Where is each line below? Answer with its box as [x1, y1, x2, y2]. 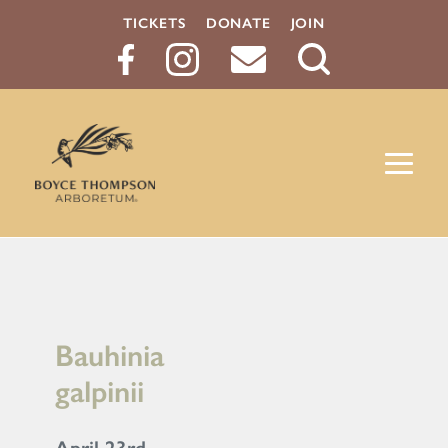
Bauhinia [55, 338, 164, 375]
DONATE [205, 14, 271, 32]
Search [313, 87, 385, 116]
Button [313, 130, 387, 159]
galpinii [55, 374, 144, 411]
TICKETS [123, 14, 186, 32]
